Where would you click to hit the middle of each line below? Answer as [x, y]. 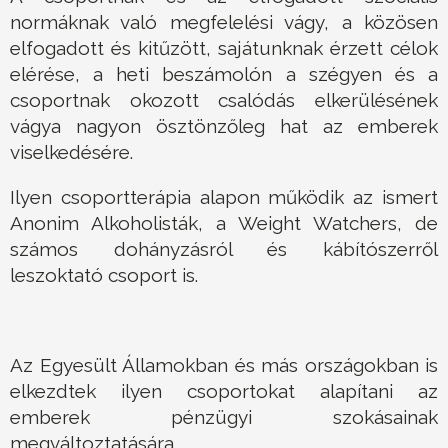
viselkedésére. [71, 152]
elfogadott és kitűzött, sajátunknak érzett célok [224, 48]
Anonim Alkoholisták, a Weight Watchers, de [224, 223]
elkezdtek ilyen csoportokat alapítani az [224, 391]
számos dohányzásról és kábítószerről [224, 249]
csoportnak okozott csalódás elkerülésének [224, 100]
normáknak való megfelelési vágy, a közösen [224, 22]
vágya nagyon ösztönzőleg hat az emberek [224, 126]
